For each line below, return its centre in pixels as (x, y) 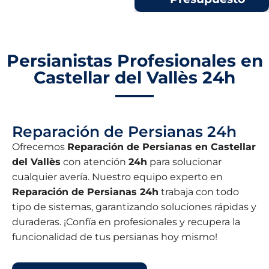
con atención (95, 162)
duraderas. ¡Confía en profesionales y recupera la (126, 222)
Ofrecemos (40, 147)
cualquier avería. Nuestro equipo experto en (117, 177)
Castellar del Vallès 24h (134, 78)
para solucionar (184, 162)
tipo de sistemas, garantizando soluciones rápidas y (134, 207)
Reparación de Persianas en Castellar (162, 147)
